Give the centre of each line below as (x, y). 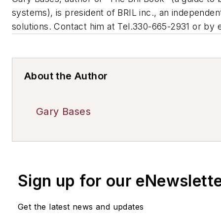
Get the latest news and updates (81, 206)
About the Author (66, 76)
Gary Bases (63, 111)
